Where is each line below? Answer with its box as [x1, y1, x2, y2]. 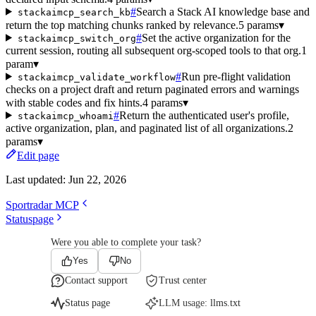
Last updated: [6, 173, 68, 186]
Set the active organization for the [141, 31, 291, 44]
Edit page [17, 149, 59, 162]
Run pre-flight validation [181, 70, 291, 83]
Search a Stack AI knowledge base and [135, 5, 310, 18]
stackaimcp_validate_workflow [17, 71, 176, 83]
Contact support [65, 274, 128, 286]
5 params [238, 18, 279, 31]
